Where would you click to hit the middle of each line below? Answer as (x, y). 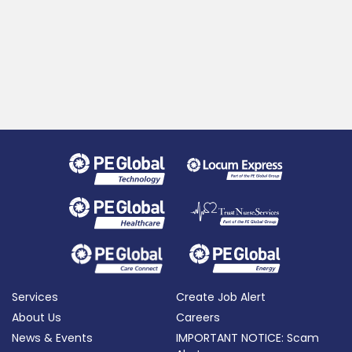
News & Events (52, 337)
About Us (37, 317)
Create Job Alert (221, 297)
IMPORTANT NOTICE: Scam (247, 337)
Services (35, 297)
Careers (198, 317)
